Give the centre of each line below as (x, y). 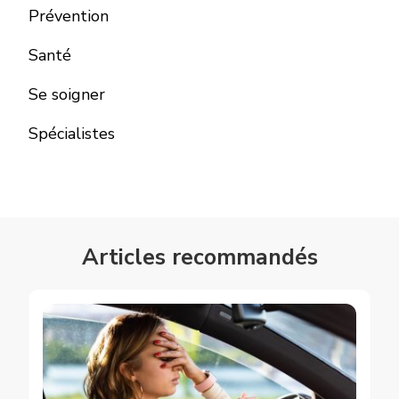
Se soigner (67, 94)
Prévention (69, 16)
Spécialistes (72, 133)
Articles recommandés (199, 257)
